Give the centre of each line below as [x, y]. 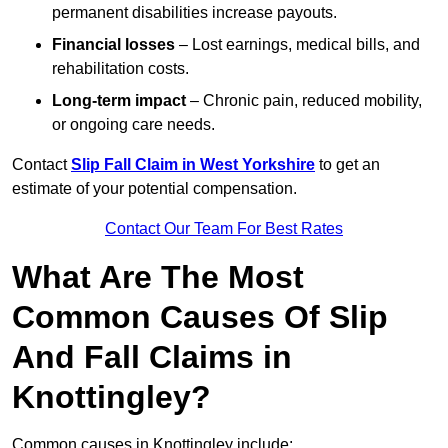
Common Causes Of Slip [200, 317]
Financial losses [113, 45]
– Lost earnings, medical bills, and [297, 45]
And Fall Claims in [152, 357]
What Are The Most [158, 277]
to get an [347, 165]
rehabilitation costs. [120, 69]
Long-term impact [119, 101]
